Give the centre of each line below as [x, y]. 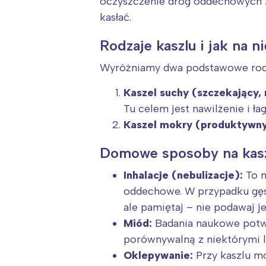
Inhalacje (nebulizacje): [183, 175]
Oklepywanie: [158, 256]
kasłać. [115, 18]
